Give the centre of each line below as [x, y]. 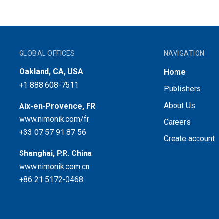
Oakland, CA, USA [51, 71]
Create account [189, 138]
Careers [177, 122]
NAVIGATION [184, 53]
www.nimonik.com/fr [54, 119]
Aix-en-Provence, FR [57, 106]
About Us [179, 105]
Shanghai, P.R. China [55, 153]
